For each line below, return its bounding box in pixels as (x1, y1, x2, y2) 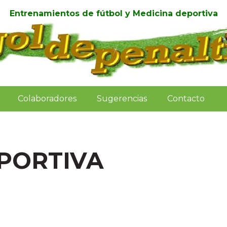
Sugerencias (97, 94, 147, 103)
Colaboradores (18, 94, 77, 103)
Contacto (167, 94, 205, 103)
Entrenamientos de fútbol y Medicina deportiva (9, 9, 218, 18)
